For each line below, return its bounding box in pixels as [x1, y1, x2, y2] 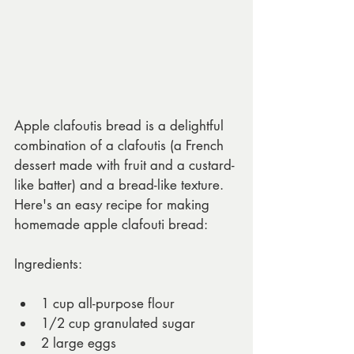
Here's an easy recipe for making [14, 196, 213, 214]
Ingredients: [14, 255, 82, 273]
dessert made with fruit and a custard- [14, 156, 235, 175]
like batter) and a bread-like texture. [14, 176, 228, 194]
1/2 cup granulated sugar [41, 314, 195, 333]
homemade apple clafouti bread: [14, 216, 208, 234]
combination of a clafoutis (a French [14, 137, 228, 155]
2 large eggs [41, 334, 116, 352]
